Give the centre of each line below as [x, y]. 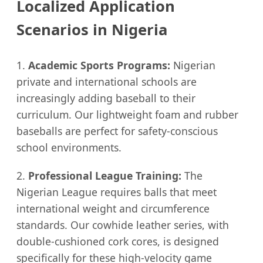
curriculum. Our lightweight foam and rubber [127, 114]
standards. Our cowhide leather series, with [123, 225]
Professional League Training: [105, 175]
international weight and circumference [113, 208]
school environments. [69, 147]
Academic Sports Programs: [99, 65]
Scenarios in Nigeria [92, 30]
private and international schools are [107, 81]
